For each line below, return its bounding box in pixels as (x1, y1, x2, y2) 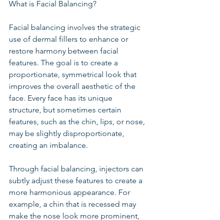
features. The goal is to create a (9, 58, 120, 67)
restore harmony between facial (9, 46, 120, 55)
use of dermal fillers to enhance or (9, 34, 130, 44)
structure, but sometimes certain (9, 105, 123, 114)
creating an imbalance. (9, 140, 88, 150)
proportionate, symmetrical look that (9, 70, 138, 79)
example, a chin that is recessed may (9, 199, 138, 209)
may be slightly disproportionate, (9, 129, 126, 138)
